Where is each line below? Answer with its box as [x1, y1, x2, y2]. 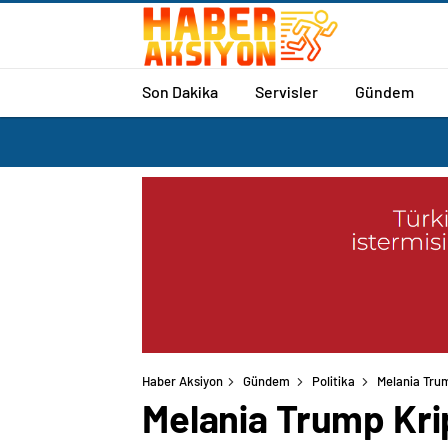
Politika [312, 373, 355, 390]
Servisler [255, 81, 318, 101]
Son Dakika [142, 81, 218, 101]
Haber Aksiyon [142, 373, 223, 390]
